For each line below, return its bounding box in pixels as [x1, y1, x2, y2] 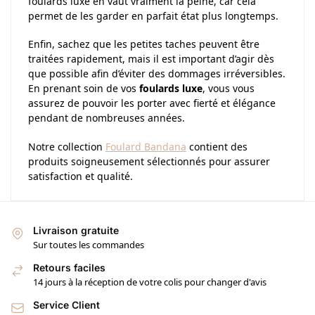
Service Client [33, 299, 100, 311]
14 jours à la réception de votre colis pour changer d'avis [33, 276, 266, 289]
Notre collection [28, 139, 105, 153]
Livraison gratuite [33, 224, 119, 236]
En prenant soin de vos [28, 82, 139, 96]
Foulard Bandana [105, 139, 186, 153]
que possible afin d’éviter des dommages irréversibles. [28, 67, 285, 81]
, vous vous [202, 82, 255, 96]
